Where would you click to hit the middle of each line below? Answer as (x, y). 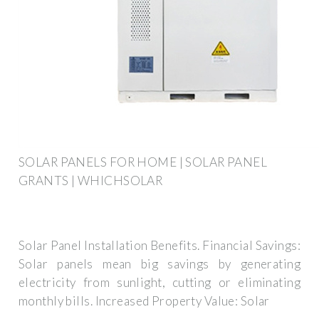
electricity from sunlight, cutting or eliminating (159, 283)
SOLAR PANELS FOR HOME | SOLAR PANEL (143, 162)
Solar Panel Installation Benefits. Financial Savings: (159, 246)
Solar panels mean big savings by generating (159, 264)
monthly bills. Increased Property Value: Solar (144, 301)
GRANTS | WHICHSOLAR (91, 180)
